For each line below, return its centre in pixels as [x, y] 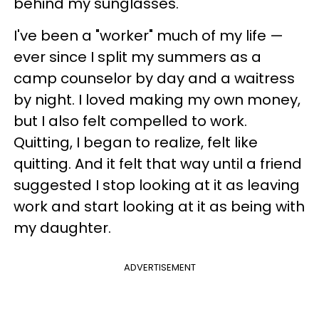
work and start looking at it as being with [159, 206]
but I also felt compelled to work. [130, 121]
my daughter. [62, 228]
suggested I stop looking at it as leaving [157, 185]
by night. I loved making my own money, [157, 99]
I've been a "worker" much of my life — [148, 35]
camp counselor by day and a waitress [154, 78]
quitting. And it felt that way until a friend [158, 163]
